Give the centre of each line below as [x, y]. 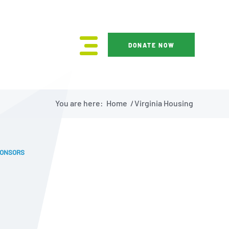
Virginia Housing [164, 103]
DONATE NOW [151, 45]
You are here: [79, 103]
